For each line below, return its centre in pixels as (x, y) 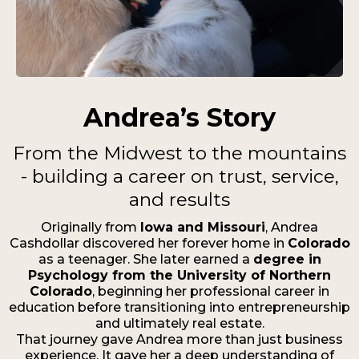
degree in (287, 259)
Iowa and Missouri (203, 227)
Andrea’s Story (179, 117)
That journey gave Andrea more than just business (179, 339)
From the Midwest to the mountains (179, 153)
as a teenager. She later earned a (145, 259)
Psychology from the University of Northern (179, 275)
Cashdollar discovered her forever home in (148, 243)
